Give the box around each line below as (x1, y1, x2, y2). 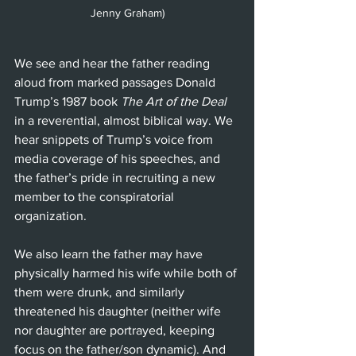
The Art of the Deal (121, 95, 226, 109)
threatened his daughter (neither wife (14, 304, 224, 319)
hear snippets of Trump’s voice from (14, 133, 216, 147)
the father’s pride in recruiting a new (14, 171, 219, 185)
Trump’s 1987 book (14, 95, 121, 109)
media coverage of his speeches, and (14, 152, 223, 166)
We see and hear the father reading (14, 56, 213, 71)
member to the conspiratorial (14, 190, 177, 204)
